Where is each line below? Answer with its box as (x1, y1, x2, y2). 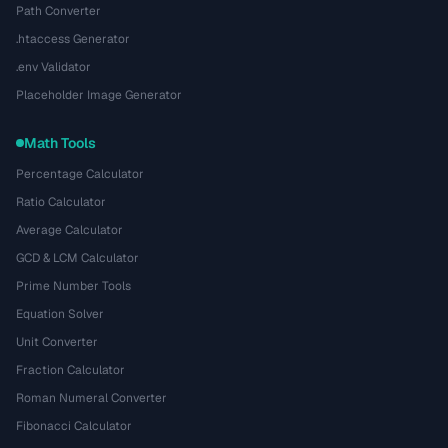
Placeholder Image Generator (16, 87, 182, 103)
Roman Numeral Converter (16, 390, 167, 406)
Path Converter (16, 3, 101, 19)
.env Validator (16, 59, 91, 75)
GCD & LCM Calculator (16, 250, 139, 266)
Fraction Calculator (16, 362, 125, 378)
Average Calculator (16, 222, 123, 238)
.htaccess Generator (16, 31, 130, 47)
